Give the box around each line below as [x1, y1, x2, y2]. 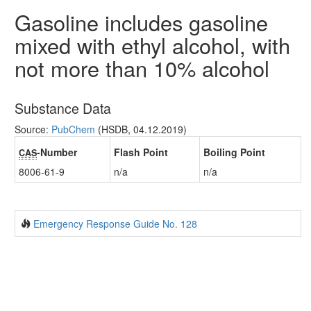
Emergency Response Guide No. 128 [33, 217, 197, 231]
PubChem [51, 122, 95, 137]
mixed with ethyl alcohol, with [15, 30, 290, 61]
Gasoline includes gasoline [15, 7, 268, 38]
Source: [15, 122, 51, 137]
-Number [37, 145, 77, 160]
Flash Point [114, 145, 168, 160]
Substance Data [15, 98, 111, 119]
